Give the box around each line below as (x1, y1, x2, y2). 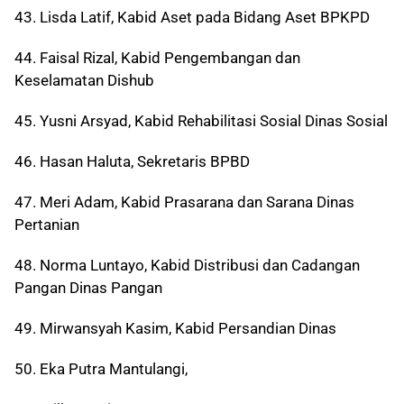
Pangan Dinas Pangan (14, 279, 162, 298)
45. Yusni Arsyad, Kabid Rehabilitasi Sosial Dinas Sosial (14, 112, 388, 131)
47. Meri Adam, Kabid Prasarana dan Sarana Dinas (14, 193, 354, 212)
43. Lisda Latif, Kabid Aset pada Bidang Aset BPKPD (14, 8, 370, 27)
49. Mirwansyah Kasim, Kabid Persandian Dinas (14, 319, 336, 338)
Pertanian (14, 216, 79, 234)
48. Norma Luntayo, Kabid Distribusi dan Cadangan (14, 256, 360, 275)
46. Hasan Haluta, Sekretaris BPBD (14, 152, 250, 171)
